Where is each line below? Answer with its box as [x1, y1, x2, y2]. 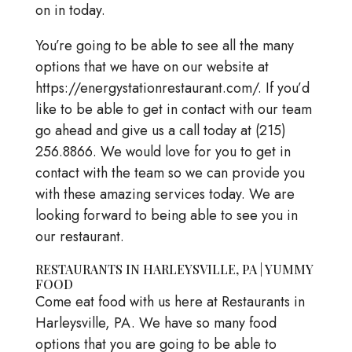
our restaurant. [35, 226, 124, 247]
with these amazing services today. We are [35, 184, 295, 205]
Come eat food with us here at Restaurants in [35, 291, 305, 313]
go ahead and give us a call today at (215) [35, 120, 286, 141]
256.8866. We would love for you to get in [35, 141, 291, 163]
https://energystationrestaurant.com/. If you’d [35, 78, 310, 99]
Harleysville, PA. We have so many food [35, 313, 277, 334]
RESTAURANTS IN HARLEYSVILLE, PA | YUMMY [35, 261, 313, 278]
